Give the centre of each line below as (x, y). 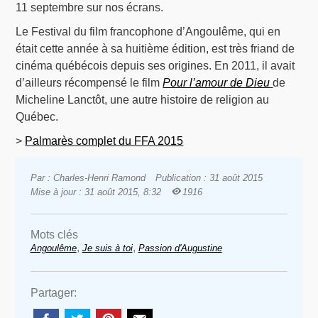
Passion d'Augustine (180, 248)
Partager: (53, 293)
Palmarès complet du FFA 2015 (104, 141)
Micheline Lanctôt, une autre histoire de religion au (143, 100)
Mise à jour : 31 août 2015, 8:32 (95, 192)
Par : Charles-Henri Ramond (88, 178)
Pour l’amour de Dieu (216, 83)
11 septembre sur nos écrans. (90, 8)
